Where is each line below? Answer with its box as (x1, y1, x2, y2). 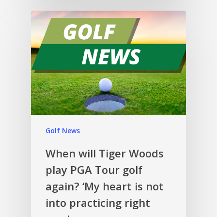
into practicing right (46, 195, 150, 210)
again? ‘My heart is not (46, 178, 164, 193)
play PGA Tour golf (46, 162, 142, 177)
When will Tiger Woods (46, 145, 164, 160)
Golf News (46, 125, 80, 135)
